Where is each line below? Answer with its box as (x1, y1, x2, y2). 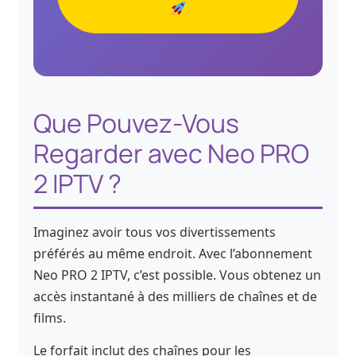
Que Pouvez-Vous (33, 105, 240, 141)
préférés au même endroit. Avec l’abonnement (33, 244, 313, 262)
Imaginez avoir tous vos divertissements (33, 222, 277, 241)
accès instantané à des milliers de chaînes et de (33, 287, 318, 305)
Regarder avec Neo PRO (33, 135, 310, 171)
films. (33, 308, 67, 327)
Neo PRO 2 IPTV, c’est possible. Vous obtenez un (33, 265, 322, 284)
